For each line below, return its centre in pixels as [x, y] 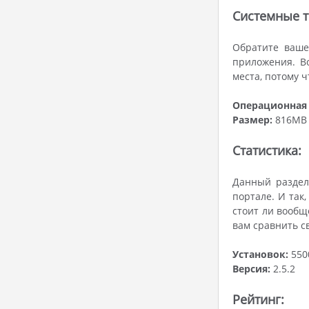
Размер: [252, 120]
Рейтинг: [258, 299]
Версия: [251, 269]
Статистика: [267, 150]
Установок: [260, 254]
